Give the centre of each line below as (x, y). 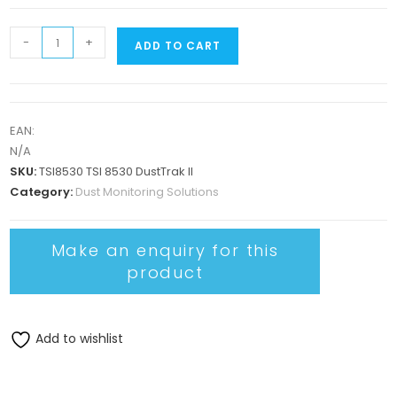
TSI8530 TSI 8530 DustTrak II (117, 171)
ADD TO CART (178, 46)
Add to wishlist (78, 339)
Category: (43, 192)
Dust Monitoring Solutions (148, 192)
